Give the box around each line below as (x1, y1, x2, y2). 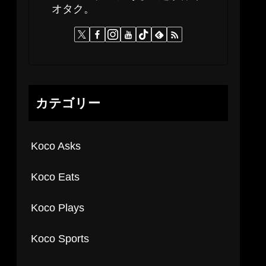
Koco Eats (31, 170, 80, 183)
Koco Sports (31, 232, 89, 245)
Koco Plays (31, 201, 84, 214)
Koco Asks (31, 140, 81, 152)
